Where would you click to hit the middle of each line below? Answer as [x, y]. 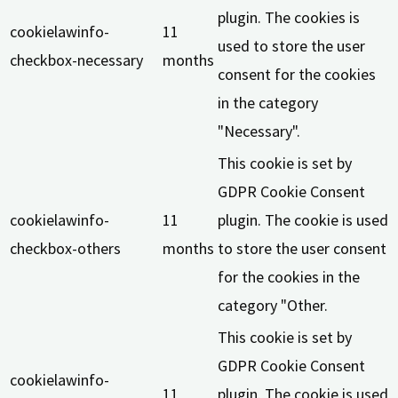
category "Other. [273, 306]
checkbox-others [65, 249]
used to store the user [291, 46]
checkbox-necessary [76, 60]
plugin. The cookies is [289, 18]
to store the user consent [302, 249]
